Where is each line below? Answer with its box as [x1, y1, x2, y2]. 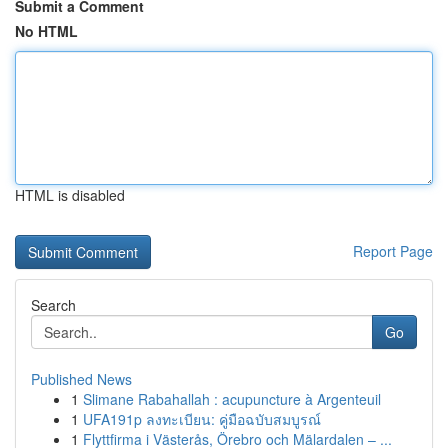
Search [31, 295, 76, 315]
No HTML [15, 21, 78, 41]
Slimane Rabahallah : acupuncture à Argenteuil [83, 389, 381, 409]
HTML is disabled [15, 185, 125, 205]
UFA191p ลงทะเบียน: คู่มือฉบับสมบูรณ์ [83, 409, 321, 429]
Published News [31, 369, 132, 389]
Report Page [353, 241, 433, 261]
